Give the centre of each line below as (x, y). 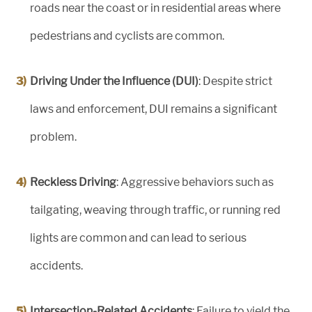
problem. (53, 137)
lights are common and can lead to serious (138, 238)
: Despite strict (235, 81)
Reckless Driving (73, 182)
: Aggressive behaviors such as (195, 182)
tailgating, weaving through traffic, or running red (155, 210)
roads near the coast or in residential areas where (155, 8)
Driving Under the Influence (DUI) (114, 81)
